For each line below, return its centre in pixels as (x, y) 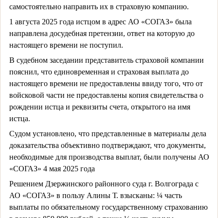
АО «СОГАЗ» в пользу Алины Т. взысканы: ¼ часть (95, 195)
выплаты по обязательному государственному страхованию (108, 207)
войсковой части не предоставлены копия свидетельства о (106, 95)
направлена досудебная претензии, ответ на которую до (102, 33)
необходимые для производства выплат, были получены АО (109, 157)
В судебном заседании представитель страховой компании (106, 60)
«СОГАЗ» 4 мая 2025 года (52, 168)
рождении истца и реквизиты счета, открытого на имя (100, 107)
